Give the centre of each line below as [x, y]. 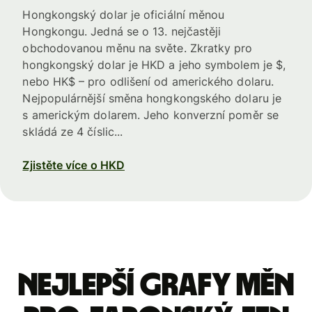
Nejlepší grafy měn [156, 285]
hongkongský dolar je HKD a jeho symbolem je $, [154, 64]
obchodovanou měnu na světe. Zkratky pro [138, 48]
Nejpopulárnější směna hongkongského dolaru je [152, 98]
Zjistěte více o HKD [73, 165]
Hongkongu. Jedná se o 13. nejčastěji [122, 31]
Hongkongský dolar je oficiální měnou [124, 14]
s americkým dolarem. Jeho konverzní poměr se [150, 115]
